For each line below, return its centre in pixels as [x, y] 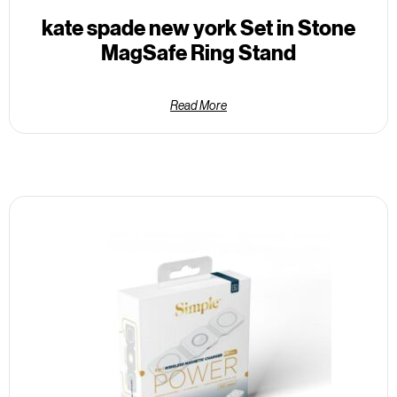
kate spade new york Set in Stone [198, 27]
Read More [198, 105]
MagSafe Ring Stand [198, 52]
